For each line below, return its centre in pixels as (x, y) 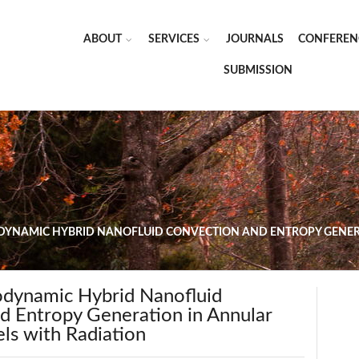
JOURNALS (255, 39)
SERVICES (174, 39)
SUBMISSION (258, 71)
